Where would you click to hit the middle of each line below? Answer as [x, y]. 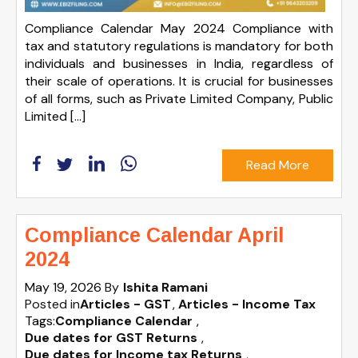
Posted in [52, 304]
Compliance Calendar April [154, 235]
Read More [278, 165]
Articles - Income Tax [247, 304]
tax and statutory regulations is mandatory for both [179, 46]
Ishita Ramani [165, 287]
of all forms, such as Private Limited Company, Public [179, 98]
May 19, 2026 [65, 287]
